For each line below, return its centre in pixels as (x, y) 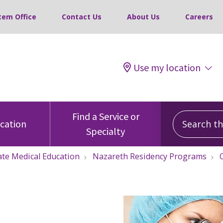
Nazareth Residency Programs (150, 156)
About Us (143, 17)
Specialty (106, 131)
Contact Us (82, 17)
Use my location (167, 67)
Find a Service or (106, 116)
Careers (199, 17)
